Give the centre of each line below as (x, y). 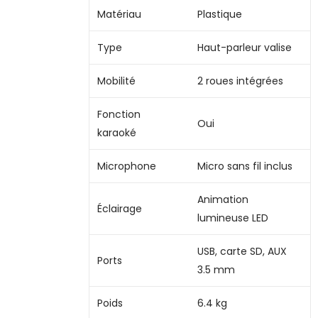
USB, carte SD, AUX (242, 251)
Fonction (119, 114)
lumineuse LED (232, 218)
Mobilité (116, 81)
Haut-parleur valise (244, 47)
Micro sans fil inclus (245, 166)
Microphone (126, 166)
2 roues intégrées (240, 81)
